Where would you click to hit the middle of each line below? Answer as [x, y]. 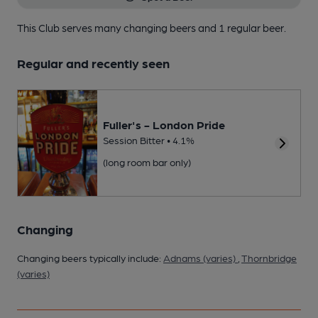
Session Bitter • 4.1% [149, 139]
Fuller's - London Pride [164, 124]
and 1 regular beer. [242, 27]
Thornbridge [269, 257]
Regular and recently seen [93, 62]
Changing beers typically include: [90, 257]
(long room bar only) [147, 161]
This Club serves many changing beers [108, 27]
